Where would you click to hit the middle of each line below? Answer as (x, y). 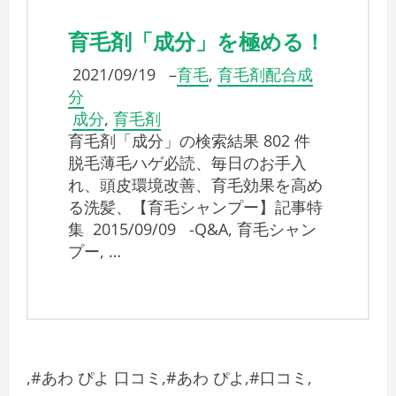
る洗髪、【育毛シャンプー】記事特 (195, 207)
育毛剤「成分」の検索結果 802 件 (189, 141)
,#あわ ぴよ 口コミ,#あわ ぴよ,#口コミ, (169, 378)
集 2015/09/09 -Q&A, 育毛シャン (192, 229)
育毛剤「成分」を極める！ (197, 40)
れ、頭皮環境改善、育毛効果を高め (195, 185)
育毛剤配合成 (265, 75)
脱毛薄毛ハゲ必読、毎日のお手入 (187, 163)
